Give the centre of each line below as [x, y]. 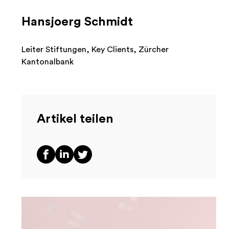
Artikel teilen [75, 119]
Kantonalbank [47, 62]
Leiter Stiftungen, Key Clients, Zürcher [95, 50]
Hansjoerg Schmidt [77, 22]
